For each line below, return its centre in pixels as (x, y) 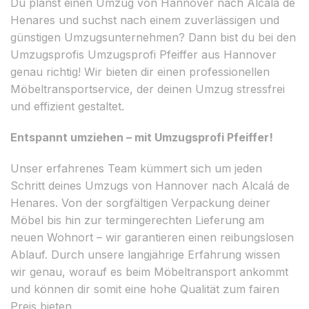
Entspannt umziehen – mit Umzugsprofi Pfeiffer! (142, 137)
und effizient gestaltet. (67, 106)
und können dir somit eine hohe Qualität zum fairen (145, 289)
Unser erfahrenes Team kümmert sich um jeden (136, 168)
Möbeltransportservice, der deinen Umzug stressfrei (148, 89)
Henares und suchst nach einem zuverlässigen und (145, 20)
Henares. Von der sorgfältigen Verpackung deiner (140, 202)
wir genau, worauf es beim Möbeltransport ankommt (149, 271)
